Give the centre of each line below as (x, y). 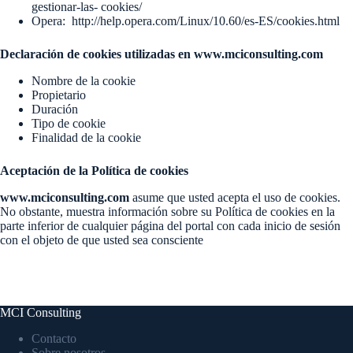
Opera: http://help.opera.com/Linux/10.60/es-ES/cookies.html (186, 21)
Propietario (59, 95)
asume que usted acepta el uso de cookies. (235, 197)
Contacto (54, 338)
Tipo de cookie (69, 123)
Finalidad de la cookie (86, 137)
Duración (55, 109)
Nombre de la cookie (84, 81)
